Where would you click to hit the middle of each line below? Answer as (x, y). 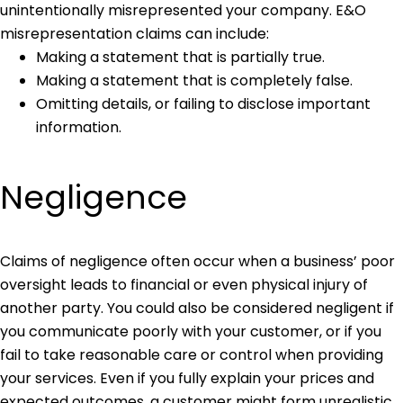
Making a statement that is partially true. (180, 58)
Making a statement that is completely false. (194, 81)
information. (79, 128)
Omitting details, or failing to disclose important (203, 104)
